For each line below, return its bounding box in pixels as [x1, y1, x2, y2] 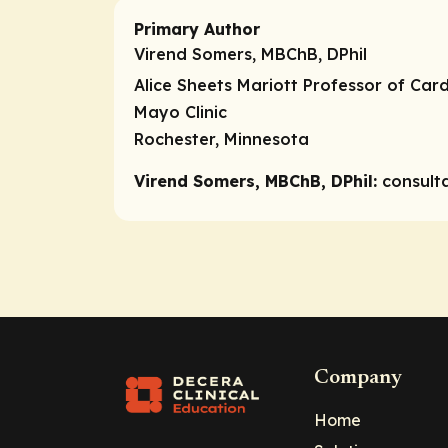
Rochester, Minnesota [134, 129, 309, 150]
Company [314, 367, 402, 389]
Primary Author [134, 19, 260, 40]
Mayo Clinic [134, 102, 227, 123]
